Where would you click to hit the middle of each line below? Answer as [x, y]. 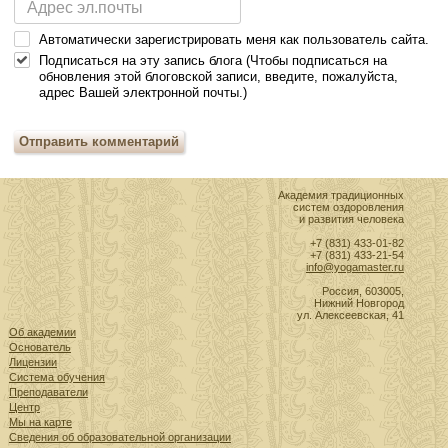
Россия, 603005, [362, 291]
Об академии [42, 332]
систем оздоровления [348, 207]
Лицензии [32, 362]
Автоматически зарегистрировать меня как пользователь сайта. [234, 39]
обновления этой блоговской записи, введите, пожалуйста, [219, 76]
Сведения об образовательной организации [119, 437]
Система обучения [56, 377]
